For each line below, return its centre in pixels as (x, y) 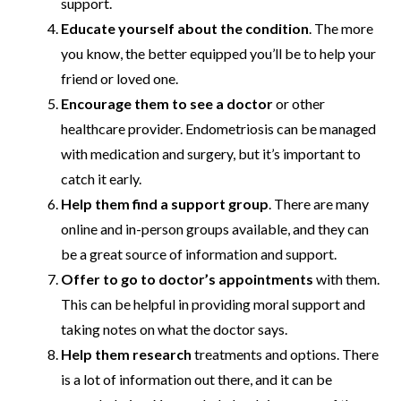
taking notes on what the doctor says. (174, 328)
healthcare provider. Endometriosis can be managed (218, 128)
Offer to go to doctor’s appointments (187, 278)
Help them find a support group (165, 203)
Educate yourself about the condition (185, 28)
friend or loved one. (119, 78)
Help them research (126, 354)
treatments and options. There (285, 354)
